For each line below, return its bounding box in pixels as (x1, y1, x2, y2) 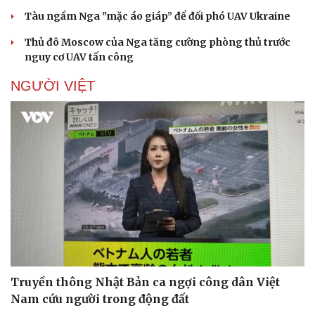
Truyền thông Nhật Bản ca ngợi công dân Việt (11, 275, 280, 290)
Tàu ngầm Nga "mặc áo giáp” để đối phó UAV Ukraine (25, 9, 290, 22)
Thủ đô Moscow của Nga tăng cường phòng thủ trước (25, 35, 290, 49)
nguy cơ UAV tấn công (25, 50, 134, 63)
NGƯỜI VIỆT (11, 77, 95, 94)
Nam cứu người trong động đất (11, 292, 189, 307)
